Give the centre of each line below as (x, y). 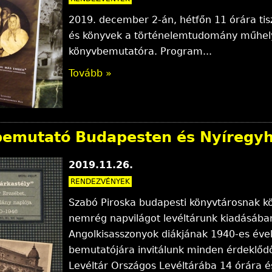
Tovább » (90, 73)
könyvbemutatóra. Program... (140, 51)
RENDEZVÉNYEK (100, 182)
